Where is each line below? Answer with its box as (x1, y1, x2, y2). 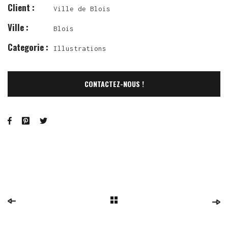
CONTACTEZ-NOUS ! (84, 78, 144, 89)
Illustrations (53, 44, 106, 52)
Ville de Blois (53, 4, 110, 13)
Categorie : (8, 40, 48, 53)
